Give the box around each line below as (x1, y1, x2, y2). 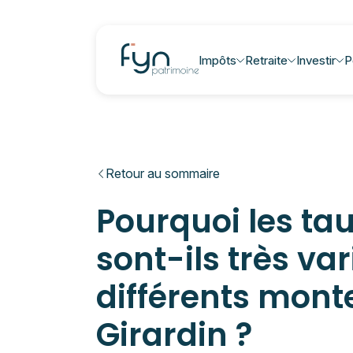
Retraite (244, 52, 288, 68)
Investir (295, 52, 336, 68)
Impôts (198, 52, 236, 68)
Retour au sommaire (106, 165, 220, 181)
